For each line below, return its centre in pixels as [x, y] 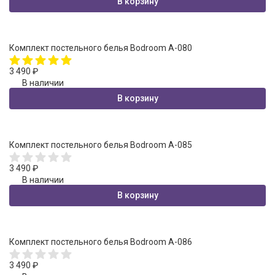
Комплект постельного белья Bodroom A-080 [101, 48]
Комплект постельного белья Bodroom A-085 [101, 145]
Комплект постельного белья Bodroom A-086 [101, 242]
